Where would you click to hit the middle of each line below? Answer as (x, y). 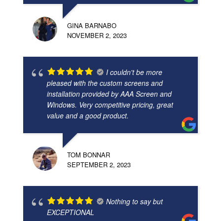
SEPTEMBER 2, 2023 (99, 165)
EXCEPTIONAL (71, 212)
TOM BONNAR (89, 155)
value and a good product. (88, 116)
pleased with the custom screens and (105, 83)
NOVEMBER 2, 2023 (97, 36)
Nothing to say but (134, 202)
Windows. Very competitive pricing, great (110, 105)
